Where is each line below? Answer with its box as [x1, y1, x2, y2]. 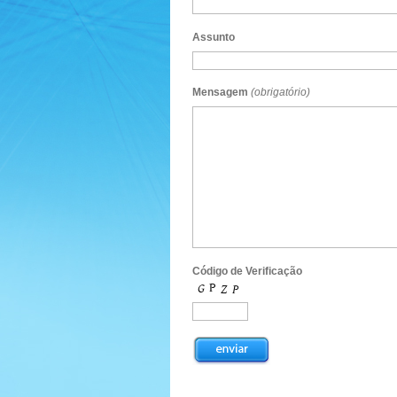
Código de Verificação [192, 264, 302, 277]
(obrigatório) [251, 86, 310, 99]
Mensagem [192, 86, 248, 99]
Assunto [192, 30, 235, 43]
